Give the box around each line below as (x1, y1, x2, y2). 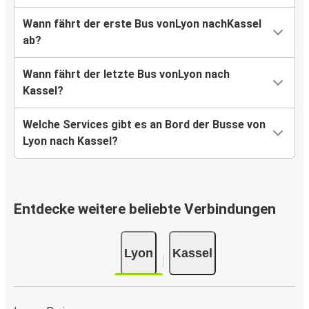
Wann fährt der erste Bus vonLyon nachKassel (23, 17, 261, 31)
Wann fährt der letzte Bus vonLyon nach (23, 68, 230, 81)
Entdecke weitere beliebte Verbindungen (14, 201, 276, 218)
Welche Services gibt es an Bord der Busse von (23, 118, 266, 132)
